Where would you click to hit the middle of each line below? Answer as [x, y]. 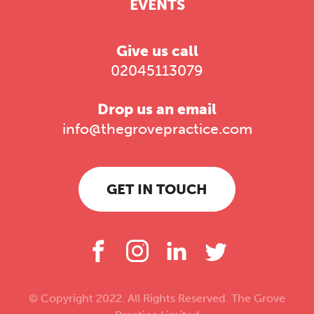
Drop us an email [157, 109]
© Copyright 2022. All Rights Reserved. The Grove [157, 299]
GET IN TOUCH [157, 190]
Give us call [157, 51]
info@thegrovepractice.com [157, 129]
